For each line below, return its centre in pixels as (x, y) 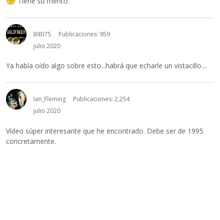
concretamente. (31, 141)
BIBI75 (42, 34)
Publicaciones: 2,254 (101, 99)
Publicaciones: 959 (84, 34)
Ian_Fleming (50, 99)
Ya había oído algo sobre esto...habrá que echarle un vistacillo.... (107, 66)
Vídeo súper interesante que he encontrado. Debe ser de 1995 (105, 131)
